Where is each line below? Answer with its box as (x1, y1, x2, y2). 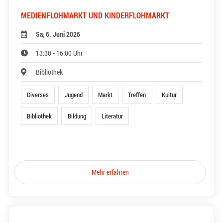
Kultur (161, 90, 177, 99)
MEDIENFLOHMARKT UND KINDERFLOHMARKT (21, 9, 169, 20)
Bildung (67, 112, 86, 120)
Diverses (27, 90, 49, 99)
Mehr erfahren (92, 167, 129, 177)
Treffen (128, 90, 146, 99)
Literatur (101, 112, 123, 120)
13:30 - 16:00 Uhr (36, 48, 83, 58)
